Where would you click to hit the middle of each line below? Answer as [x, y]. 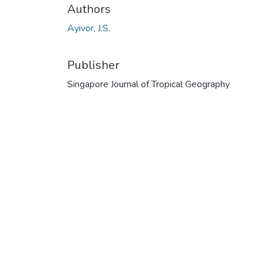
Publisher [93, 65]
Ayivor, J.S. [89, 28]
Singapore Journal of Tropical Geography [148, 84]
